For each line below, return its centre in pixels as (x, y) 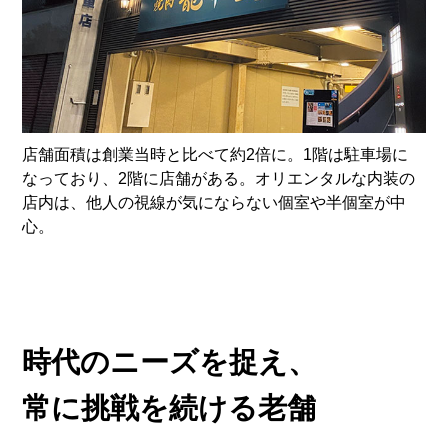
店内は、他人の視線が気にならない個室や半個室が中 (214, 202)
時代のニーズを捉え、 (170, 361)
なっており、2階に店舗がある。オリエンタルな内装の (219, 178)
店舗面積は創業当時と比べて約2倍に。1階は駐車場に (215, 154)
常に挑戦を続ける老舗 (169, 407)
